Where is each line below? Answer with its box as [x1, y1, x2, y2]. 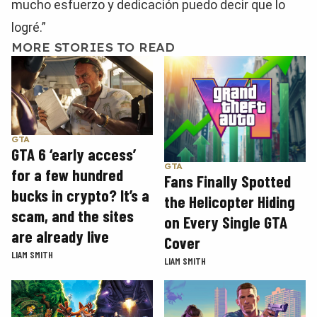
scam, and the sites [11, 206, 134, 226]
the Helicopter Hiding [164, 191, 295, 212]
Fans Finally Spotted [164, 171, 291, 191]
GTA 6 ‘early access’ [11, 144, 136, 165]
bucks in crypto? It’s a [11, 185, 149, 206]
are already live [11, 226, 109, 247]
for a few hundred [11, 165, 123, 185]
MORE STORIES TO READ [11, 40, 175, 54]
